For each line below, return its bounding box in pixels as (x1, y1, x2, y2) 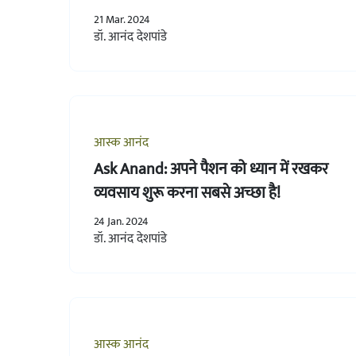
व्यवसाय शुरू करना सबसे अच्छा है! (94, 179, 281, 207)
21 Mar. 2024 (94, 10, 150, 29)
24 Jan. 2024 (94, 211, 149, 230)
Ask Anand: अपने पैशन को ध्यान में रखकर (94, 155, 328, 183)
